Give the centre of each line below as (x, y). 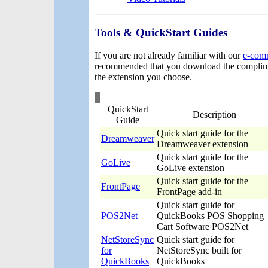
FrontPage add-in (189, 192)
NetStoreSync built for (199, 251)
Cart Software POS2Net (202, 227)
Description (214, 115)
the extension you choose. (143, 77)
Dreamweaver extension (202, 144)
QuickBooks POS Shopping (210, 216)
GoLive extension (191, 168)
